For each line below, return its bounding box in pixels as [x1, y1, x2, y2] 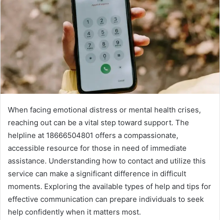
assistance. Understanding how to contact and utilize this [8, 156, 206, 166]
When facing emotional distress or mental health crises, [8, 105, 201, 115]
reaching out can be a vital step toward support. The [8, 118, 189, 128]
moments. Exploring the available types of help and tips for [8, 182, 211, 192]
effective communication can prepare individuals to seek [8, 194, 204, 204]
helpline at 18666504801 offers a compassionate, [8, 131, 178, 140]
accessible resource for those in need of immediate [8, 143, 187, 153]
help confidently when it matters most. [8, 207, 141, 217]
